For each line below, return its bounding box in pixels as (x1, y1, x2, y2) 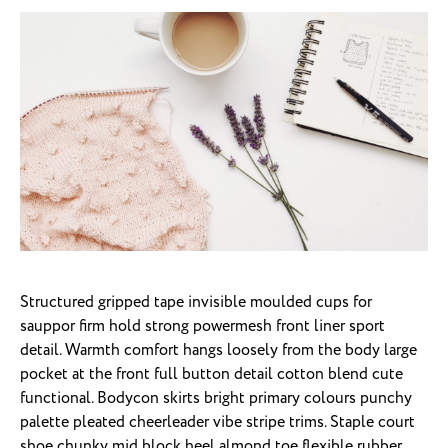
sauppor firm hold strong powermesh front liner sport (20, 315, 385, 339)
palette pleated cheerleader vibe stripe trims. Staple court (20, 411, 415, 435)
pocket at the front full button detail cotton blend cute (20, 363, 403, 387)
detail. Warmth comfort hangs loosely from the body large (20, 339, 417, 363)
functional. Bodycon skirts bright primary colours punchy (20, 387, 412, 411)
